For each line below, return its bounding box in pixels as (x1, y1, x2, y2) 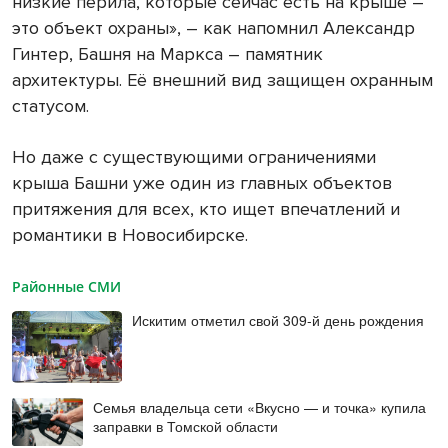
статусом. (12, 94, 89, 117)
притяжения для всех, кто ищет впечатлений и (12, 197, 400, 220)
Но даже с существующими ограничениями (12, 145, 376, 168)
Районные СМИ (12, 276, 121, 296)
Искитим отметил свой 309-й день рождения (132, 309, 424, 330)
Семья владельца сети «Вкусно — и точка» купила (93, 397, 427, 418)
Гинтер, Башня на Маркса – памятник (12, 42, 323, 65)
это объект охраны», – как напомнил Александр (12, 16, 415, 39)
